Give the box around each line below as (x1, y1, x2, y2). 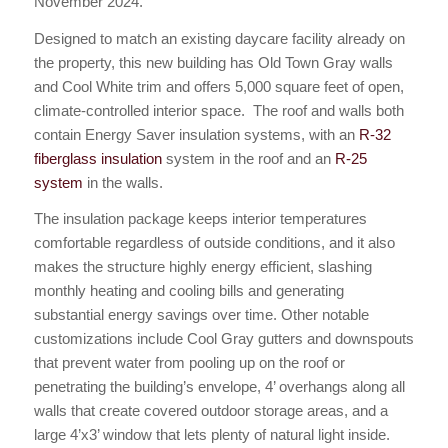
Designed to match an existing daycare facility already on (33, 29, 405, 47)
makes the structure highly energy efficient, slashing (33, 258, 372, 276)
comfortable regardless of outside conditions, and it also (33, 234, 395, 252)
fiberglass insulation (33, 149, 162, 167)
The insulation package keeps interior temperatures (33, 210, 367, 228)
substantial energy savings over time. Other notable (33, 306, 369, 324)
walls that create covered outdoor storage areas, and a (33, 402, 388, 420)
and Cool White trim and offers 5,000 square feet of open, (33, 77, 404, 95)
